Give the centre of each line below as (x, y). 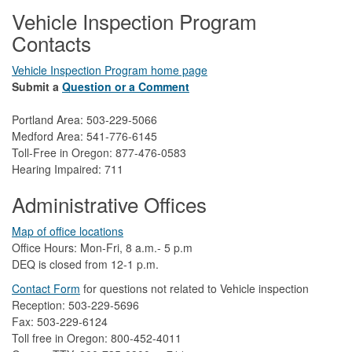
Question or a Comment (126, 86)
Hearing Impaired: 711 (68, 169)
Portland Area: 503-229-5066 (84, 119)
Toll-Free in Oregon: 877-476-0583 (99, 152)
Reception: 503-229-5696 (75, 304)
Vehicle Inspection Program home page (110, 70)
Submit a (35, 86)
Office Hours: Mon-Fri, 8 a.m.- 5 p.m (102, 247)
